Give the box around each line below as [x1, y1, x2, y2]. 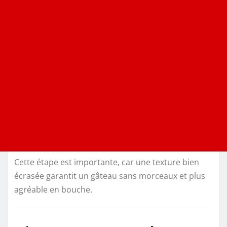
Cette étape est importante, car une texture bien [14, 157, 199, 168]
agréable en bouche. [14, 184, 92, 196]
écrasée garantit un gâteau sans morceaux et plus [14, 170, 205, 182]
